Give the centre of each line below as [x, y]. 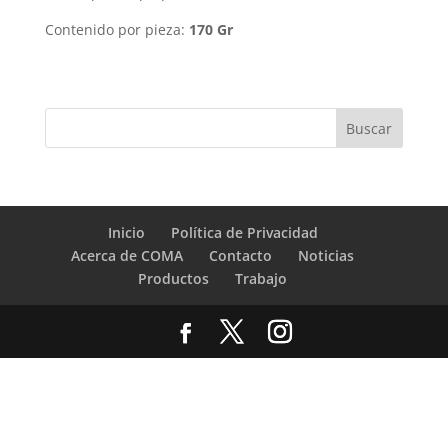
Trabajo [261, 278]
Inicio [126, 232]
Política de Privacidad [244, 232]
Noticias [326, 255]
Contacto [241, 255]
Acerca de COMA [127, 255]
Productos [174, 278]
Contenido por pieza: [116, 29]
